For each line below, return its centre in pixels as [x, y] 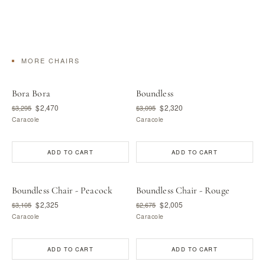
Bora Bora [31, 93]
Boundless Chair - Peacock [62, 190]
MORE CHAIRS [51, 60]
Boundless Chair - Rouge [183, 190]
